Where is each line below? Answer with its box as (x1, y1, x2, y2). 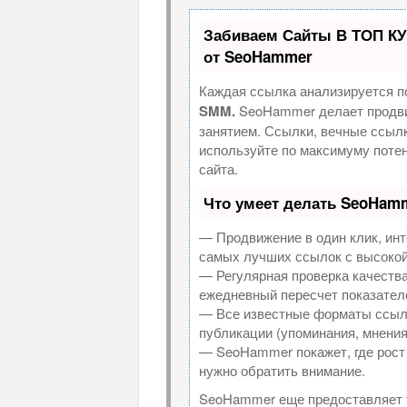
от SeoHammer (203, 45, 313, 68)
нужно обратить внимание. (199, 361, 365, 381)
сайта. (199, 159, 238, 179)
